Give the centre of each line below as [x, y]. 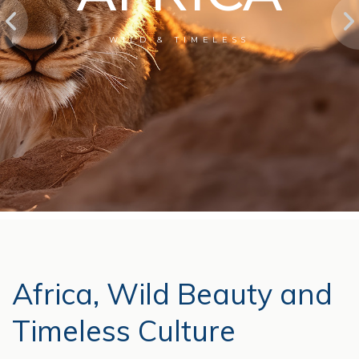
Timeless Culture [124, 331]
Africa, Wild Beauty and [172, 294]
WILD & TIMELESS [179, 39]
